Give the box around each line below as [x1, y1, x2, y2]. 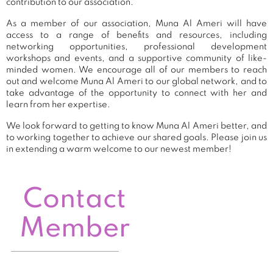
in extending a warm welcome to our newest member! [6, 144, 232, 154]
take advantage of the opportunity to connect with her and [6, 88, 267, 97]
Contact [23, 186, 127, 214]
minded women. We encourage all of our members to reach [6, 65, 267, 74]
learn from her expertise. [6, 100, 110, 109]
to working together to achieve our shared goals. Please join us [6, 133, 267, 142]
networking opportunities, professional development [6, 42, 267, 51]
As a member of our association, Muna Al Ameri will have [6, 19, 267, 28]
